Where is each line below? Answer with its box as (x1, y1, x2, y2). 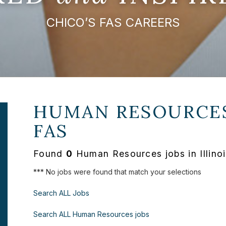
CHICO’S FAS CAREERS (46, 15, 180, 30)
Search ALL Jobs (33, 188, 89, 197)
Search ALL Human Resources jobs (33, 209, 149, 218)
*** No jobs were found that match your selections (33, 167, 201, 176)
